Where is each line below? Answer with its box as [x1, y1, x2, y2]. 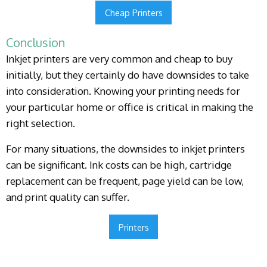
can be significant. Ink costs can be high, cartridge [6, 159, 232, 172]
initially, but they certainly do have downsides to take [6, 69, 249, 82]
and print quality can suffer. [6, 191, 129, 204]
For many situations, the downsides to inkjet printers [6, 142, 245, 156]
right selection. [6, 117, 75, 130]
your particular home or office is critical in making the [6, 101, 253, 114]
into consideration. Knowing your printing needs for [6, 85, 240, 98]
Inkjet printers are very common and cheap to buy [6, 52, 232, 66]
